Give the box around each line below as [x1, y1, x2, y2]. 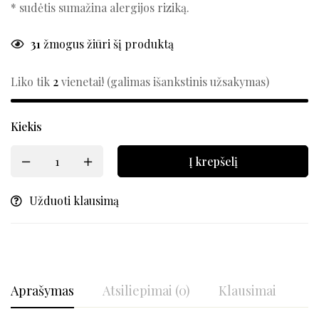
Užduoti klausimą [29, 193, 119, 209]
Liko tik [11, 74, 53, 90]
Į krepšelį [188, 154, 238, 169]
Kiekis [11, 119, 42, 135]
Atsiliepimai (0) [103, 282, 190, 300]
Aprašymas [11, 282, 74, 300]
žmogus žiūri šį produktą [41, 36, 174, 52]
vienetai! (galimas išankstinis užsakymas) [58, 74, 269, 90]
